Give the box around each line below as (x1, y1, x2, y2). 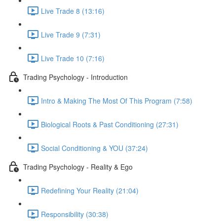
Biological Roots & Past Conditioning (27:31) (41, 119, 179, 129)
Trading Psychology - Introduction (23, 72, 128, 82)
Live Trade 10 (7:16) (41, 53, 105, 63)
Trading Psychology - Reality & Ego (23, 161, 133, 172)
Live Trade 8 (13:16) (41, 5, 105, 16)
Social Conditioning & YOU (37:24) (41, 143, 148, 153)
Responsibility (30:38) (41, 209, 109, 219)
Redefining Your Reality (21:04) (41, 185, 139, 195)
